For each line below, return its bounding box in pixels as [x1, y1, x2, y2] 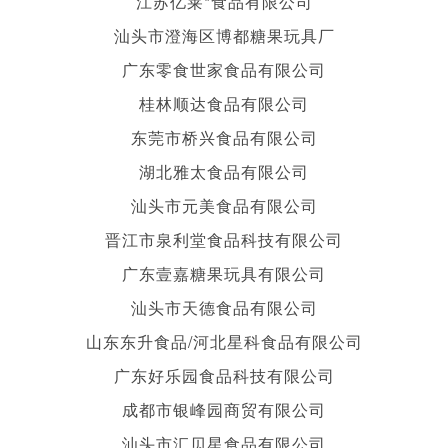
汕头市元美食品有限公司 [130, 193, 318, 217]
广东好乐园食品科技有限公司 [113, 363, 335, 387]
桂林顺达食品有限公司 [139, 91, 309, 115]
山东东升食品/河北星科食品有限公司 [85, 329, 363, 353]
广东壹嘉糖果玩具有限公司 [122, 261, 326, 285]
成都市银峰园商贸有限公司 [122, 397, 326, 421]
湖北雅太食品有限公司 [139, 159, 309, 183]
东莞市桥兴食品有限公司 [130, 125, 318, 149]
